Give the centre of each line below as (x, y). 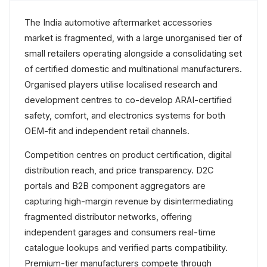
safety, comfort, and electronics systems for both (125, 116)
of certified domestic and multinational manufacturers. (133, 69)
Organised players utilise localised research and (121, 85)
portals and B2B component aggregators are (115, 186)
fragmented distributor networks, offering (108, 217)
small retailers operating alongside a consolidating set (133, 54)
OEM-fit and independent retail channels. (107, 131)
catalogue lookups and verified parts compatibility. (126, 248)
